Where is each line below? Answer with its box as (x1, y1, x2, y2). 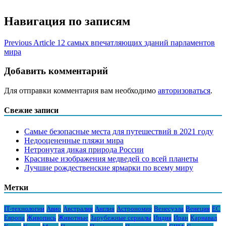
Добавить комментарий (4, 66, 108, 77)
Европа (4, 214, 25, 222)
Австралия (63, 205, 93, 213)
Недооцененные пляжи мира (24, 136, 124, 145)
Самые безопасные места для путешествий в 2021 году (24, 127, 213, 136)
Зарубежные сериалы (90, 214, 151, 222)
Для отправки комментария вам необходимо (4, 86, 158, 95)
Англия (95, 205, 115, 213)
